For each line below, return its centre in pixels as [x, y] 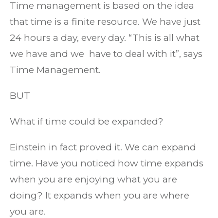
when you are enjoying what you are [93, 179]
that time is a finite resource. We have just [105, 22]
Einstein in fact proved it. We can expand [103, 147]
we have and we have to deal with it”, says [106, 54]
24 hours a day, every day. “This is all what [105, 38]
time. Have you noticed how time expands [107, 163]
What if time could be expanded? [87, 121]
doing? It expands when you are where [100, 195]
